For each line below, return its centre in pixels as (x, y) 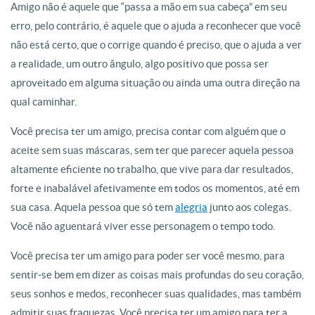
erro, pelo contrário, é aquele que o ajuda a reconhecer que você (156, 26)
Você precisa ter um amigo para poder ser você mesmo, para (148, 256)
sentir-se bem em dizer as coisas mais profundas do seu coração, (157, 275)
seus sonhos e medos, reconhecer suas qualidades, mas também (156, 294)
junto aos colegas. (249, 207)
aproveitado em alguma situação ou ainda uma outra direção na (155, 83)
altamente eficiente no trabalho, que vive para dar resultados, (152, 169)
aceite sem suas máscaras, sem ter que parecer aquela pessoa (152, 150)
